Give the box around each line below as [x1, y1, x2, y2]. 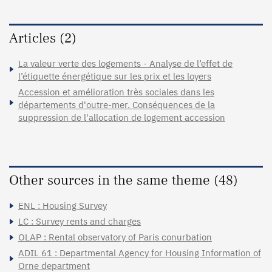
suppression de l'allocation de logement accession [18, 112, 225, 124]
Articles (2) [9, 29, 76, 48]
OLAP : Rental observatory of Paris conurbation [18, 231, 212, 243]
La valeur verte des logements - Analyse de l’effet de [18, 58, 233, 70]
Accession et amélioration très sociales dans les [18, 86, 214, 98]
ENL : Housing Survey [18, 200, 107, 212]
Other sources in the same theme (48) [9, 171, 238, 190]
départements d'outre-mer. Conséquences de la [18, 99, 215, 111]
